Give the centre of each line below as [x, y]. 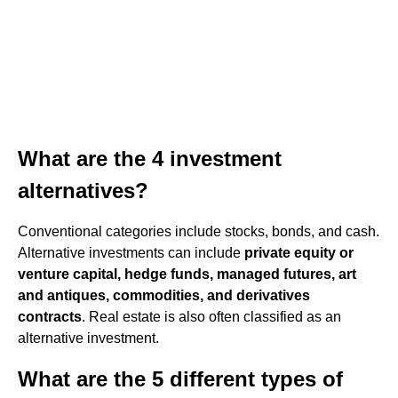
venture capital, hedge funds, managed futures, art [187, 274]
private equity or [299, 253]
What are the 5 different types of [180, 379]
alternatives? [83, 191]
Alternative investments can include [131, 253]
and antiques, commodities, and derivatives [164, 295]
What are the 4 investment [150, 159]
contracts [50, 317]
